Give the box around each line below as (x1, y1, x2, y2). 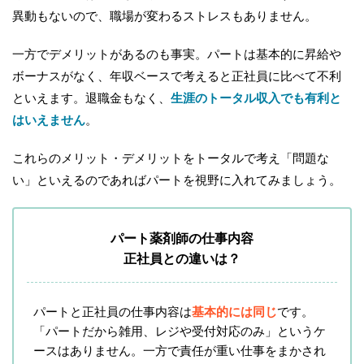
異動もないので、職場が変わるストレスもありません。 (12, 9, 317, 23)
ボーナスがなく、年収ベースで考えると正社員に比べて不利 (12, 69, 341, 83)
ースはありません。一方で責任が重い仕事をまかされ (33, 344, 326, 357)
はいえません (12, 113, 85, 127)
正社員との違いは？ (123, 252, 240, 266)
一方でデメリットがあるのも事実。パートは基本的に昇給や (12, 47, 341, 61)
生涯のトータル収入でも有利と (171, 91, 341, 105)
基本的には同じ (192, 305, 277, 318)
